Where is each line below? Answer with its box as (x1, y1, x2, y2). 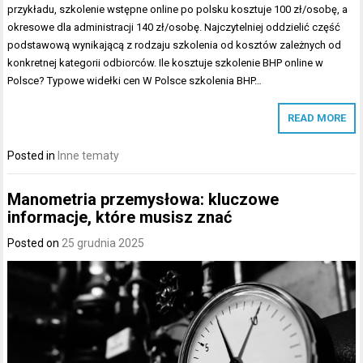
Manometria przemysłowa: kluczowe (7, 189, 280, 209)
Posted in (7, 149, 58, 163)
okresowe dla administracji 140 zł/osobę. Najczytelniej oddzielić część (7, 21, 341, 34)
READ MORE (287, 112, 346, 125)
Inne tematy (58, 149, 120, 163)
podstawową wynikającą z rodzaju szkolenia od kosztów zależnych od (7, 39, 342, 52)
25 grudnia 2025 (62, 236, 145, 250)
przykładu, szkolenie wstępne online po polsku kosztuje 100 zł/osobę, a (7, 3, 348, 16)
